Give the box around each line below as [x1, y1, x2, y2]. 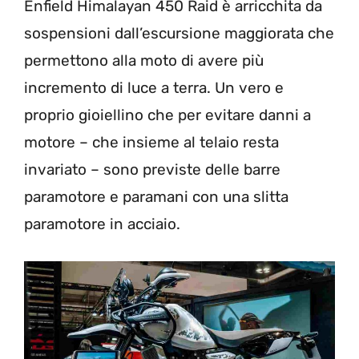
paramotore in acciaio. [24, 215, 180, 234]
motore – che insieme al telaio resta [24, 133, 279, 152]
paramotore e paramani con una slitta [24, 188, 288, 207]
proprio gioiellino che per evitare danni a [24, 106, 311, 125]
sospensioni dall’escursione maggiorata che [24, 24, 334, 43]
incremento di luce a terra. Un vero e [24, 79, 284, 98]
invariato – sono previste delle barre [24, 160, 280, 179]
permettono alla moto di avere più [24, 51, 264, 71]
